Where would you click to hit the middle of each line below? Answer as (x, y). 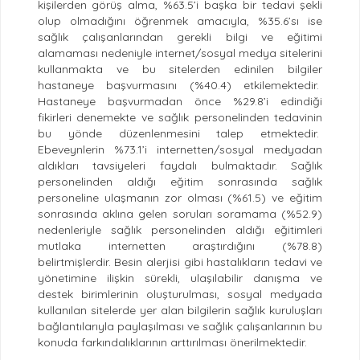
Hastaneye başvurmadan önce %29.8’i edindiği (180, 101)
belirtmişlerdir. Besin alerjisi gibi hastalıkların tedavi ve (180, 262)
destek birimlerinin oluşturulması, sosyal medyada (180, 294)
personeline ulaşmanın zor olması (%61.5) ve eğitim (180, 197)
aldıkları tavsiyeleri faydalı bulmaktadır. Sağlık (180, 165)
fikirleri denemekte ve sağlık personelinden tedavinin (180, 117)
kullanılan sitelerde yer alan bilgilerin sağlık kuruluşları (180, 310)
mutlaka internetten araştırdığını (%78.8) (180, 245)
